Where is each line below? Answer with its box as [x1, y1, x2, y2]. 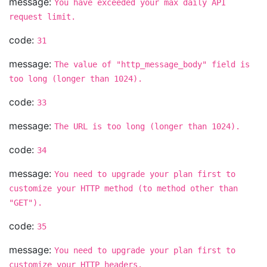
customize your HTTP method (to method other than [9, 184, 238, 193]
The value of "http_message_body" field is [54, 60, 250, 69]
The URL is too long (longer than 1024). [54, 122, 240, 131]
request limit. [9, 12, 76, 21]
